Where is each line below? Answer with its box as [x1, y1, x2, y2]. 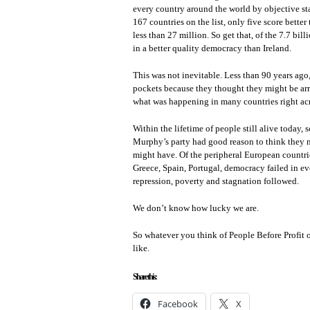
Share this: [133, 272, 156, 282]
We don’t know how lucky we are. [133, 203, 259, 213]
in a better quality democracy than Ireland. [133, 43, 291, 53]
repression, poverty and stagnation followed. [133, 176, 299, 186]
